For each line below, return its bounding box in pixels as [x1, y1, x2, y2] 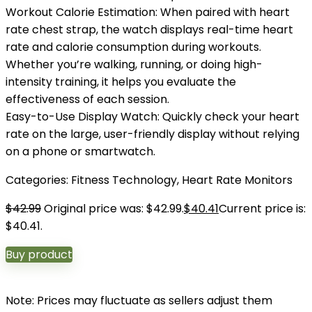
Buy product [6, 247, 72, 263]
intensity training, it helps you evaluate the [6, 74, 236, 90]
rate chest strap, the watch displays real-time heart [6, 22, 293, 38]
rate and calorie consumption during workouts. [6, 39, 261, 55]
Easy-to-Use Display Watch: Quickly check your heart [6, 109, 299, 125]
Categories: [6, 172, 71, 188]
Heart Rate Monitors [182, 172, 292, 188]
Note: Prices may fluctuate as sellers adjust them [6, 292, 272, 309]
